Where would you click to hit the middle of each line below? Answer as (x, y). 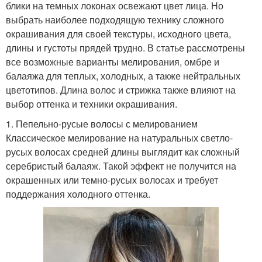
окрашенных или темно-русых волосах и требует (112, 180)
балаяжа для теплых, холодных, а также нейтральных (123, 75)
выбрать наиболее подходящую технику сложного (115, 19)
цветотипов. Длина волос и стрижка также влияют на (121, 89)
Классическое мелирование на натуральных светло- (119, 137)
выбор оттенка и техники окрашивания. (92, 104)
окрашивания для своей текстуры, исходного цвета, (118, 33)
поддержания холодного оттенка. (78, 194)
